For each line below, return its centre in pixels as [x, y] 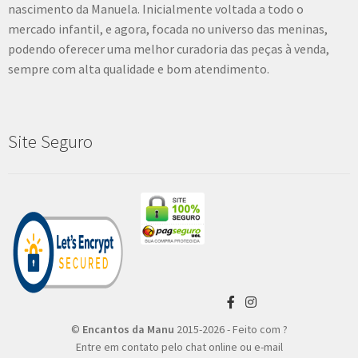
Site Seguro [50, 141]
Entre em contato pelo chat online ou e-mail [179, 346]
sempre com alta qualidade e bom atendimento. [139, 69]
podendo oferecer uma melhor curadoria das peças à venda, [169, 49]
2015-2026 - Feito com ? [231, 329]
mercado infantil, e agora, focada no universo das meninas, [168, 29]
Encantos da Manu [128, 329]
